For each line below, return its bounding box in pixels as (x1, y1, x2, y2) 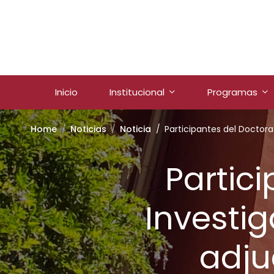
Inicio (54, 86, 78, 98)
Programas (207, 86, 257, 98)
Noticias (70, 123, 106, 135)
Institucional (109, 86, 165, 98)
